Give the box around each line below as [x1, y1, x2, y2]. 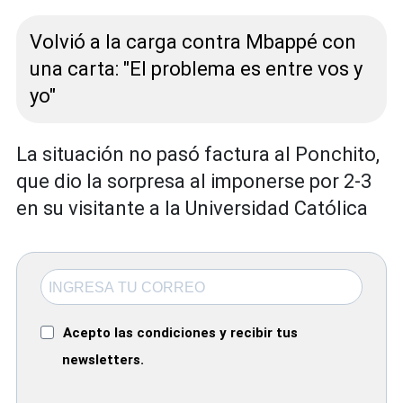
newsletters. [62, 352, 144, 369]
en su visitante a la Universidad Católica [16, 197, 368, 220]
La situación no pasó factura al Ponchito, [16, 143, 380, 166]
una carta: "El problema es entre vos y [30, 58, 363, 81]
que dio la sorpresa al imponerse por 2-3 [16, 170, 372, 193]
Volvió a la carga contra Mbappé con [30, 31, 356, 54]
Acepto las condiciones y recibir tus [63, 325, 298, 342]
